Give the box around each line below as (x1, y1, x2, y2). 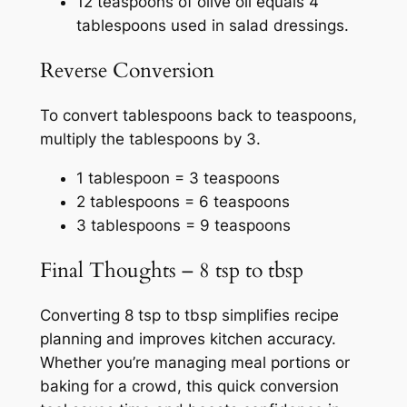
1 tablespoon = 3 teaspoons (75, 168, 280, 187)
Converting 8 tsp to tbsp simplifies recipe (39, 306, 339, 325)
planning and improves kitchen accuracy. (39, 330, 336, 349)
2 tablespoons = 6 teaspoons (75, 192, 290, 211)
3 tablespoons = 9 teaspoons (75, 215, 291, 234)
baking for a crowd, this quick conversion (39, 377, 339, 396)
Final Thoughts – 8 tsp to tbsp (39, 256, 303, 285)
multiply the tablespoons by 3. (39, 130, 261, 149)
